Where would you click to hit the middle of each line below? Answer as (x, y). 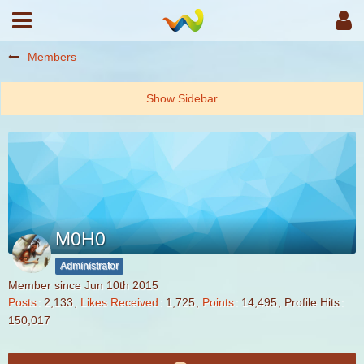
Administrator (89, 266)
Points (218, 303)
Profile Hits (312, 303)
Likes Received (119, 303)
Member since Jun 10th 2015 (83, 285)
